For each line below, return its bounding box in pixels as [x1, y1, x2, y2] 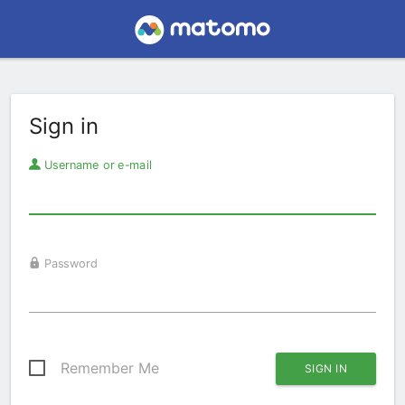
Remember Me [61, 359, 159, 377]
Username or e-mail [40, 157, 152, 172]
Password [40, 256, 98, 270]
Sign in [29, 113, 99, 139]
